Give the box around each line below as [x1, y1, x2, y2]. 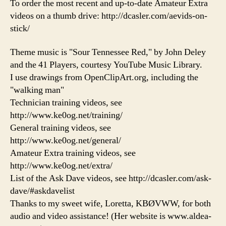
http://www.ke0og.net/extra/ [10, 160, 112, 172]
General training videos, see [10, 122, 111, 134]
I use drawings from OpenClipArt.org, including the [10, 72, 198, 84]
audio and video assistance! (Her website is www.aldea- [10, 210, 211, 222]
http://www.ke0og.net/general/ [10, 135, 121, 147]
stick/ [10, 22, 30, 34]
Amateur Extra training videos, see [10, 147, 136, 159]
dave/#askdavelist [10, 185, 75, 197]
